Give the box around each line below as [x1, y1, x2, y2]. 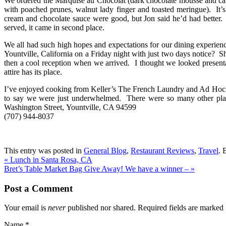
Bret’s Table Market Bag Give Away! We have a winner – [4, 164, 191, 173]
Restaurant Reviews [131, 146, 194, 155]
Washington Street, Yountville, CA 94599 [4, 102, 136, 111]
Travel [198, 146, 218, 155]
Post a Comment [4, 183, 73, 194]
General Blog [84, 146, 127, 155]
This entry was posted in [4, 146, 84, 155]
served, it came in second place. [4, 23, 104, 32]
